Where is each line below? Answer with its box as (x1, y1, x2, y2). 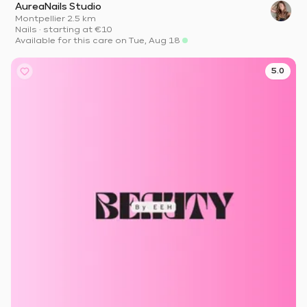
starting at (43, 26, 93, 35)
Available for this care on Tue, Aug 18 (15, 37, 180, 46)
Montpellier (15, 15, 65, 24)
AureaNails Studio (15, 2, 101, 12)
